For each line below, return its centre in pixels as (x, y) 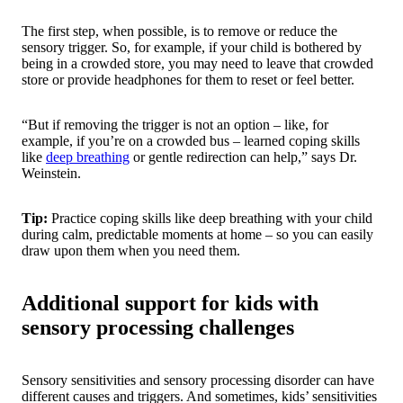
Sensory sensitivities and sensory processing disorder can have (198, 381)
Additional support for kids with (170, 304)
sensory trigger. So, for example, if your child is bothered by (192, 48)
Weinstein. (51, 174)
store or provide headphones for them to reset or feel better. (188, 80)
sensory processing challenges (158, 328)
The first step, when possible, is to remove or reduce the (179, 31)
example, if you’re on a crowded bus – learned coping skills (191, 141)
